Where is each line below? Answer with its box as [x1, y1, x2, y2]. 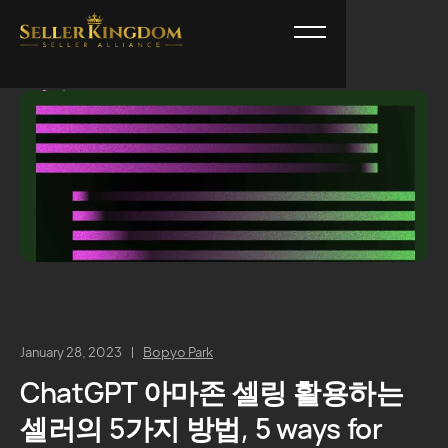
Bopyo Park [143, 344, 213, 360]
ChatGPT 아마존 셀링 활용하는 [20, 373, 404, 411]
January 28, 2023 [20, 344, 122, 360]
